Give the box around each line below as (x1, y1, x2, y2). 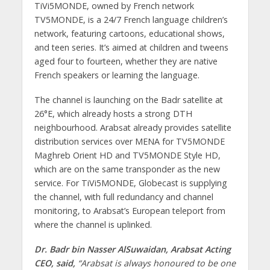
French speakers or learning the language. (34, 69, 199, 81)
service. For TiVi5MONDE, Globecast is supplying (34, 177, 227, 189)
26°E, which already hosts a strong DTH (34, 107, 192, 119)
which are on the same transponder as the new (34, 163, 220, 175)
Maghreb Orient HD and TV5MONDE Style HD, (34, 149, 221, 161)
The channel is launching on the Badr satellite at (34, 93, 223, 105)
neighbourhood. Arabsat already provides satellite (34, 121, 231, 133)
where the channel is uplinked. (34, 218, 152, 230)
